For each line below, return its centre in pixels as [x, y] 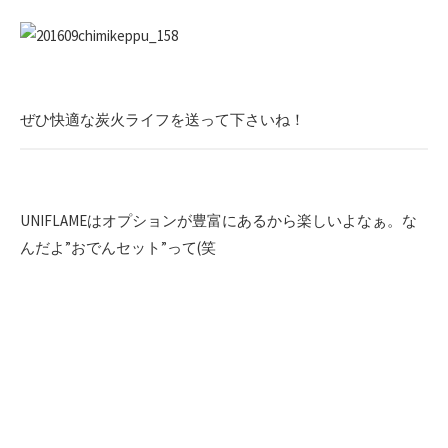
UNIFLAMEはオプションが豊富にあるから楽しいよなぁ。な [218, 220]
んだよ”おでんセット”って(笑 [118, 247]
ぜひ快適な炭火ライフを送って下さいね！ [162, 119]
